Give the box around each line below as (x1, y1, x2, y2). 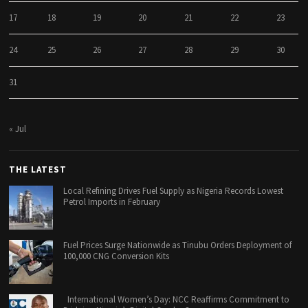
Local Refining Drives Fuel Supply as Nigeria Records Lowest (63, 185, 284, 197)
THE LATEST (9, 164, 67, 176)
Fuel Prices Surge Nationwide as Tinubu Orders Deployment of (63, 239, 292, 252)
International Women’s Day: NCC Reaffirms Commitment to (63, 294, 290, 306)
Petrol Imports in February (63, 196, 161, 208)
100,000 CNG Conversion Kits (63, 250, 170, 263)
